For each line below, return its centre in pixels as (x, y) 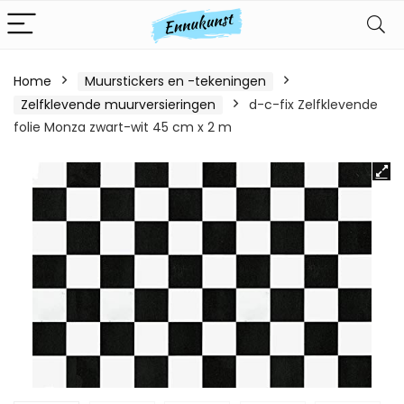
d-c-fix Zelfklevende (313, 105)
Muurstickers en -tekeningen (175, 81)
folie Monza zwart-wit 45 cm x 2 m (123, 127)
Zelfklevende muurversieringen (118, 105)
